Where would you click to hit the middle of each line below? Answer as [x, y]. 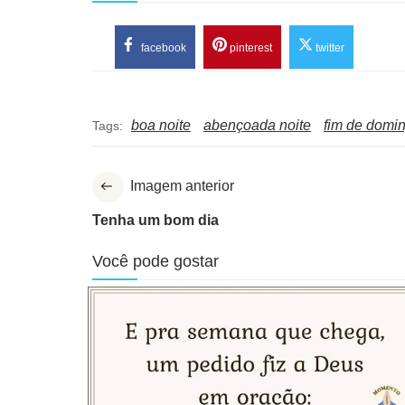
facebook [162, 48]
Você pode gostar [155, 262]
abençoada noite [257, 126]
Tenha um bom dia [155, 221]
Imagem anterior [182, 186]
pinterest [250, 48]
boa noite [161, 126]
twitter [329, 48]
